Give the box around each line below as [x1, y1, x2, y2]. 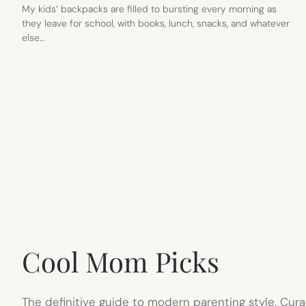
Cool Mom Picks [22, 243, 219, 280]
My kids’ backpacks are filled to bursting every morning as [22, 2, 277, 15]
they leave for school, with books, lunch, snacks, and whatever [22, 16, 290, 29]
